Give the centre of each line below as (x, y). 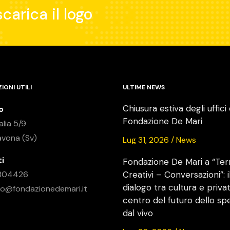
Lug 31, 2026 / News (159, 140)
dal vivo (138, 213)
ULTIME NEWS (144, 87)
